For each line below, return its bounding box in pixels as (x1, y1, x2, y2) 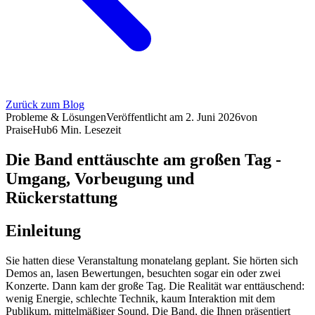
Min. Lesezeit (60, 124, 121, 136)
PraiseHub (6, 124, 52, 136)
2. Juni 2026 (186, 111, 240, 123)
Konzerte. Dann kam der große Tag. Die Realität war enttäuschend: (6, 279, 304, 292)
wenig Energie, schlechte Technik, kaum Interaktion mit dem (6, 292, 275, 304)
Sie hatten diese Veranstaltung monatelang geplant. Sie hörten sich (6, 254, 298, 266)
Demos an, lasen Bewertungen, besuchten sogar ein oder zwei (6, 266, 281, 279)
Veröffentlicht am (106, 111, 183, 123)
